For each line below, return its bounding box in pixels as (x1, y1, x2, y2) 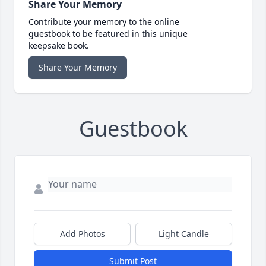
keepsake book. (28, 40, 89, 52)
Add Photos (59, 228, 105, 240)
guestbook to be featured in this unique (28, 28, 188, 40)
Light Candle (159, 228, 209, 240)
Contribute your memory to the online (28, 16, 179, 28)
